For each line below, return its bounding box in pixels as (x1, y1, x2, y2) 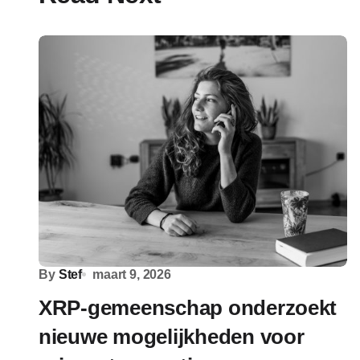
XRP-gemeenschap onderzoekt (39, 296, 337, 320)
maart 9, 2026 (92, 268, 171, 281)
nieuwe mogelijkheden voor (39, 325, 305, 349)
